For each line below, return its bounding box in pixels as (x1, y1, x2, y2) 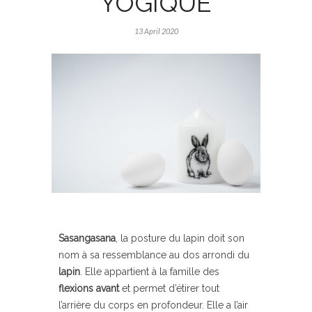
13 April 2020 (134, 26, 178, 36)
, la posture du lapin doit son (116, 232, 244, 244)
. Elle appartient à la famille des (80, 265, 219, 277)
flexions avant (58, 282, 119, 294)
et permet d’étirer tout (119, 282, 219, 294)
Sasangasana (58, 232, 116, 244)
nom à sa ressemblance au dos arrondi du (58, 249, 249, 260)
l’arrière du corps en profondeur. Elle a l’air (58, 299, 248, 311)
